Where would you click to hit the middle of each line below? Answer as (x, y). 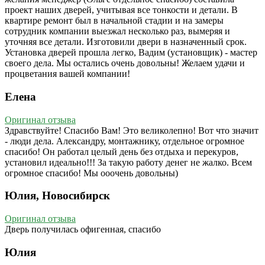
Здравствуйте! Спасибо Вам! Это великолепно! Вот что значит (132, 130)
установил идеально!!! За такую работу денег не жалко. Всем (128, 162)
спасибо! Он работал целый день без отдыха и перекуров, (122, 151)
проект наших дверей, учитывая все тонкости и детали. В (121, 10)
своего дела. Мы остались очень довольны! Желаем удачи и (125, 63)
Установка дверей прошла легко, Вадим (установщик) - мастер (131, 53)
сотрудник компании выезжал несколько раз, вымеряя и (117, 31)
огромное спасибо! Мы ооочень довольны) (91, 173)
